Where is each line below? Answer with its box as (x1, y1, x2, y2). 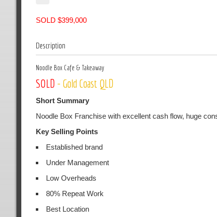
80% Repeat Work (46, 189, 104, 198)
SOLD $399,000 (35, 16, 87, 24)
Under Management (46, 158, 109, 167)
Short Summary (35, 96, 89, 105)
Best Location (46, 204, 89, 213)
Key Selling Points (35, 127, 98, 136)
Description (35, 41, 65, 50)
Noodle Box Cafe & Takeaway (35, 63, 104, 72)
